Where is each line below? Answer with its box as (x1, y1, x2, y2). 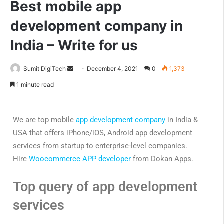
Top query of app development (13, 179, 197, 195)
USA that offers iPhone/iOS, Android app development (13, 128, 192, 138)
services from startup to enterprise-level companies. (13, 141, 187, 151)
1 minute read (15, 81, 54, 89)
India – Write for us (10, 37, 138, 54)
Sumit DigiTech (23, 65, 66, 73)
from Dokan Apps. (131, 154, 193, 164)
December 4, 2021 (87, 65, 138, 73)
